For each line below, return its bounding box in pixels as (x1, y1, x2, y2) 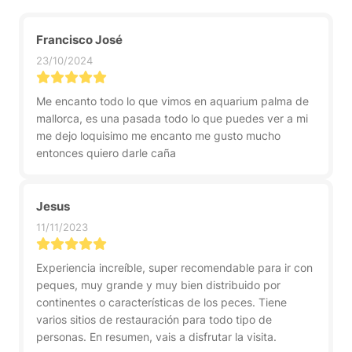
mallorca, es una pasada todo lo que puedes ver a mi (36, 112, 308, 125)
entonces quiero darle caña (36, 146, 176, 159)
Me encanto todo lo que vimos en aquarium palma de (36, 94, 309, 108)
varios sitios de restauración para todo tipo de (36, 313, 272, 326)
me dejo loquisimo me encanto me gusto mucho (36, 129, 280, 142)
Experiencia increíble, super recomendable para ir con (36, 261, 313, 274)
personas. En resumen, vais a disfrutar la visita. (36, 330, 277, 343)
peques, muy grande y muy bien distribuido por (36, 278, 280, 291)
